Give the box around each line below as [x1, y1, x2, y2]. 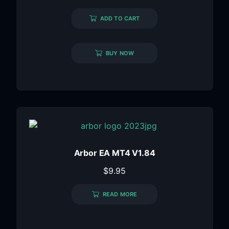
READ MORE [103, 190, 137, 198]
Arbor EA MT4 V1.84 [74, 147, 155, 158]
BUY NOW [106, 49, 134, 57]
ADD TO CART [100, 14, 140, 22]
